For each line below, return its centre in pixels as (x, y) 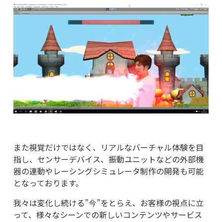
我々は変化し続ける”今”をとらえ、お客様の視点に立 (108, 202)
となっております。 (48, 183)
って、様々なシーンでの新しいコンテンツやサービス (108, 214)
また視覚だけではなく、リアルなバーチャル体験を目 (108, 147)
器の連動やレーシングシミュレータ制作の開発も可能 (108, 171)
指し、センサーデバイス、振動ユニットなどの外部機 (108, 159)
